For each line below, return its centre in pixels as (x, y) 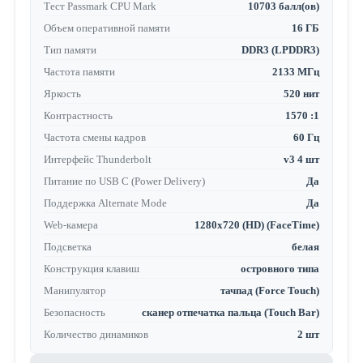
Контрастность (78, 116)
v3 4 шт (302, 160)
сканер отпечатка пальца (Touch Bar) (231, 313)
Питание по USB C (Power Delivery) (124, 181)
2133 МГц (296, 72)
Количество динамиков (96, 335)
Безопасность (74, 313)
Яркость (62, 94)
